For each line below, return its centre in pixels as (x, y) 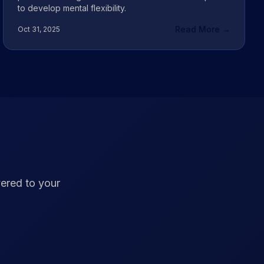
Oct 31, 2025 (39, 29)
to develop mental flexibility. (72, 8)
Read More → (202, 29)
